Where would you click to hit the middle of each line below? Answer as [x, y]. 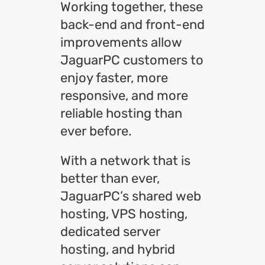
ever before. [96, 131]
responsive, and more [124, 96]
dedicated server [110, 232]
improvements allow [121, 42]
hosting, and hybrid [118, 249]
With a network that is [125, 161]
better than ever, [110, 178]
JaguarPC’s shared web [131, 196]
